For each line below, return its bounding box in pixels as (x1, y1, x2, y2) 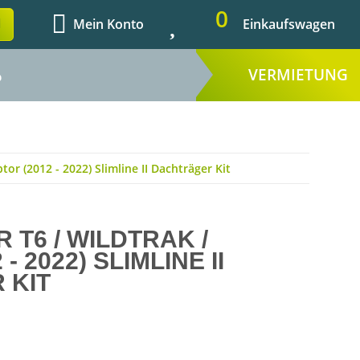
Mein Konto (73, 15, 144, 34)
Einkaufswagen (243, 15, 335, 34)
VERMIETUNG (248, 63, 348, 85)
